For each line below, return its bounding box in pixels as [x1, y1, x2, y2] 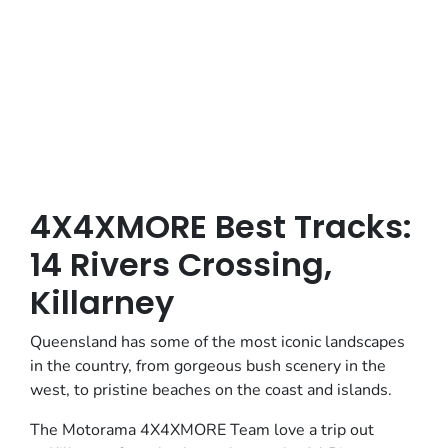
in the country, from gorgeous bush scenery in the [30, 355, 386, 377]
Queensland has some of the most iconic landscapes [30, 331, 405, 353]
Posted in [98, 17, 171, 39]
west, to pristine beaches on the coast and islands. [30, 379, 392, 401]
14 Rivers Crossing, [30, 242, 332, 287]
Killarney [30, 280, 174, 325]
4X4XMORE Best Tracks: [30, 204, 412, 249]
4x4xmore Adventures [170, 20, 350, 36]
